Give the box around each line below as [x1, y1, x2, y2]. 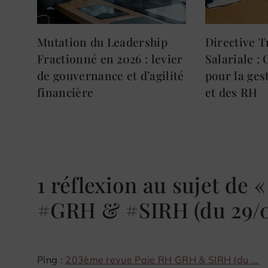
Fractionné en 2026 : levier [37, 51, 183, 67]
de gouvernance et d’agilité [37, 68, 184, 84]
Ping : [37, 254, 66, 266]
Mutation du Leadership [37, 34, 168, 50]
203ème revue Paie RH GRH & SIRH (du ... [65, 254, 259, 266]
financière [37, 84, 94, 100]
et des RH [205, 84, 258, 100]
